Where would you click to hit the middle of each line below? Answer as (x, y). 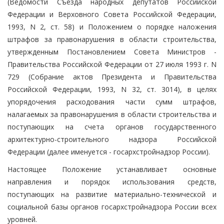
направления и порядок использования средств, (112, 181)
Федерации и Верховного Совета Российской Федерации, (112, 14)
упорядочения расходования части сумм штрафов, (112, 101)
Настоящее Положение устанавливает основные (112, 169)
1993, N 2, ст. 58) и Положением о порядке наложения (112, 26)
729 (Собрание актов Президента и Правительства (112, 76)
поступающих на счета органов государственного (112, 126)
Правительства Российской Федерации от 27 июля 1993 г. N (112, 64)
